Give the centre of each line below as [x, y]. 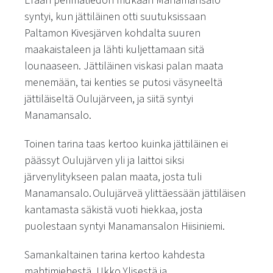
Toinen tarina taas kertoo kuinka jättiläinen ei [126, 144]
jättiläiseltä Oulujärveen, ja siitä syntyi [109, 99]
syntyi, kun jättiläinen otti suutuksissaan [115, 16]
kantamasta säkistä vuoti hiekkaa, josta [113, 210]
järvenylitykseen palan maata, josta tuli [113, 177]
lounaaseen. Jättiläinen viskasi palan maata [124, 66]
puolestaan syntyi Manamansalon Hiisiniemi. [125, 226]
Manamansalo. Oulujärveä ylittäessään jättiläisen [135, 193]
